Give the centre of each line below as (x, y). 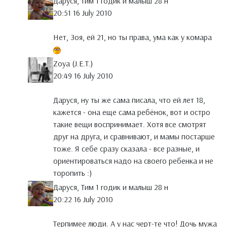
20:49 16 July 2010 (83, 76)
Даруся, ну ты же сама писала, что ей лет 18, (129, 100)
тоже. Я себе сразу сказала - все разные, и (126, 149)
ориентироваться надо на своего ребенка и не (133, 161)
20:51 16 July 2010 (83, 13)
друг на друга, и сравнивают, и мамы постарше (134, 137)
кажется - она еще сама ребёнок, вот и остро (132, 112)
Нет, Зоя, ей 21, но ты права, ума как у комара (133, 37)
